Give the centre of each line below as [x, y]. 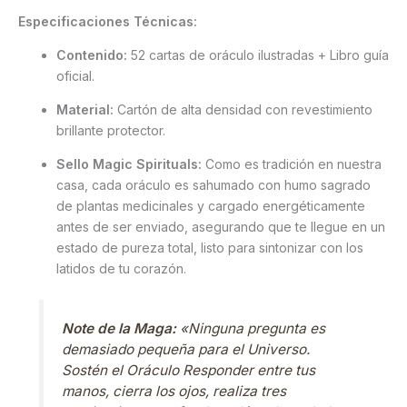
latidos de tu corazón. [121, 269]
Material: [85, 110]
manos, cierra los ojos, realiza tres [174, 392]
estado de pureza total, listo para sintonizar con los [210, 248]
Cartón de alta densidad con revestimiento [243, 110]
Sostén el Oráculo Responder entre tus [189, 371]
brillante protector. [111, 131]
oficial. [75, 76]
